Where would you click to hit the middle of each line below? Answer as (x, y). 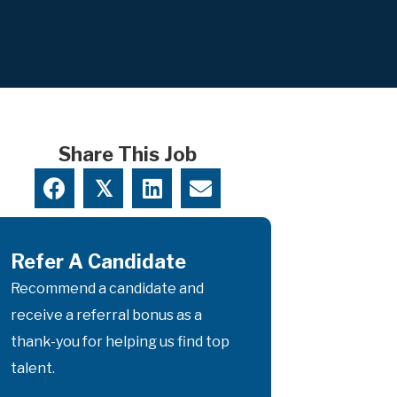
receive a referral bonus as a (106, 315)
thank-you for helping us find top (120, 341)
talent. (33, 368)
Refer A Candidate (98, 261)
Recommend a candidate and (107, 288)
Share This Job (128, 154)
